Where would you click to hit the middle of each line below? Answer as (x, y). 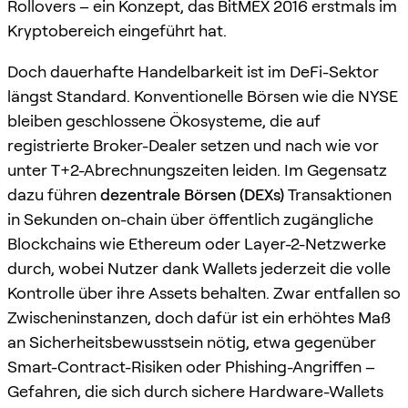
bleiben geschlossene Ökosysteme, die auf (164, 120)
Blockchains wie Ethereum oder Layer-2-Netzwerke (197, 243)
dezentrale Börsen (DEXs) (192, 194)
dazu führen (54, 194)
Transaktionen (338, 194)
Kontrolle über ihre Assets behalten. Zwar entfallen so (204, 292)
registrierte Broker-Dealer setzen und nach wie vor (193, 145)
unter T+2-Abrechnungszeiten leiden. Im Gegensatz (197, 169)
